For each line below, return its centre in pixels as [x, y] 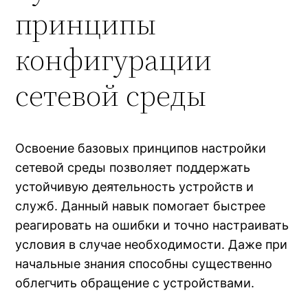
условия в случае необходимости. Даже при [152, 244]
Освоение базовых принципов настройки [141, 148]
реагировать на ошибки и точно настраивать [152, 225]
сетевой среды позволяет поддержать [133, 167]
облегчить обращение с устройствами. [135, 283]
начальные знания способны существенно [144, 263]
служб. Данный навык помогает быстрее [141, 206]
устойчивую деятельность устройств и [135, 186]
